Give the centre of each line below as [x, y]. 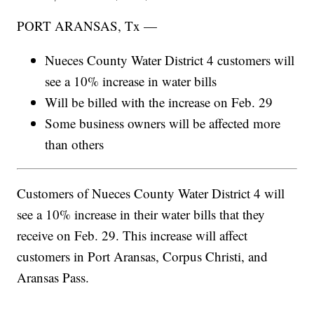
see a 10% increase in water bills [131, 81]
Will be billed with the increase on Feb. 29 [159, 102]
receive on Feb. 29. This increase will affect [132, 235]
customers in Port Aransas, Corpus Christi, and [143, 256]
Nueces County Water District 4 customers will [170, 60]
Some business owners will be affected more [163, 123]
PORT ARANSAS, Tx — [87, 25]
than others [75, 144]
